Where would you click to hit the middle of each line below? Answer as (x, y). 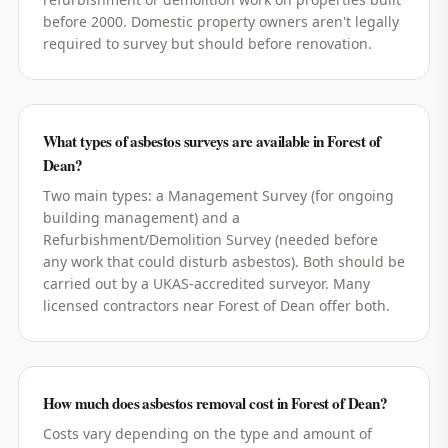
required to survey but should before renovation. (207, 43)
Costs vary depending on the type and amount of (207, 433)
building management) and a (141, 217)
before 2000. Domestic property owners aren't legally (220, 21)
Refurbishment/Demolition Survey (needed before (210, 239)
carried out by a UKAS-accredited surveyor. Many (206, 283)
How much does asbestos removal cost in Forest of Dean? (215, 403)
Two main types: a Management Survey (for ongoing (218, 195)
